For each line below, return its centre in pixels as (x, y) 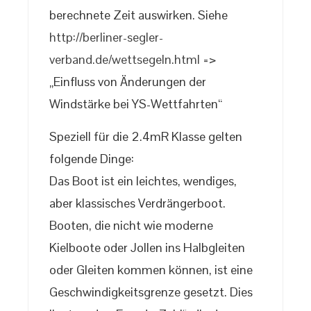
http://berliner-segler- (106, 37)
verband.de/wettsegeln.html (125, 60)
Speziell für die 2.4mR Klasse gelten (146, 137)
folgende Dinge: (92, 159)
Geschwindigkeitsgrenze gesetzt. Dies (151, 292)
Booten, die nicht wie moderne (131, 226)
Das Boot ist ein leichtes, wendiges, (143, 181)
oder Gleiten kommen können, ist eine (151, 270)
